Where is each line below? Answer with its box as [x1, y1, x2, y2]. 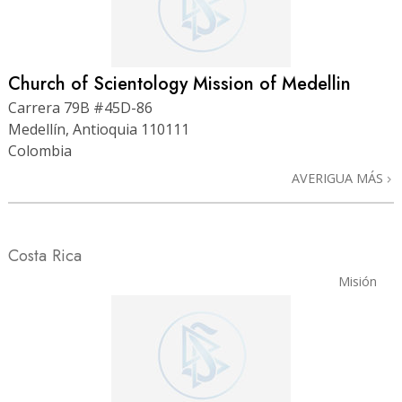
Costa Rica [8, 243, 82, 268]
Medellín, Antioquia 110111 [8, 119, 189, 140]
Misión [337, 273, 377, 291]
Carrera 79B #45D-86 [8, 98, 153, 118]
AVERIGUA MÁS [292, 170, 387, 188]
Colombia [8, 141, 72, 162]
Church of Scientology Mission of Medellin [8, 70, 351, 97]
